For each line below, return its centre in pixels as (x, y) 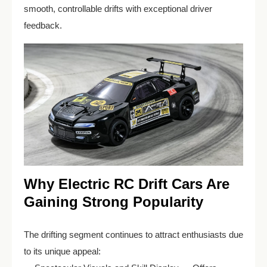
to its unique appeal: (62, 252)
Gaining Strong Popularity (114, 202)
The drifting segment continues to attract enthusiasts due (133, 235)
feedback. (43, 25)
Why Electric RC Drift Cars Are (127, 184)
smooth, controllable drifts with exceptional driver (118, 9)
